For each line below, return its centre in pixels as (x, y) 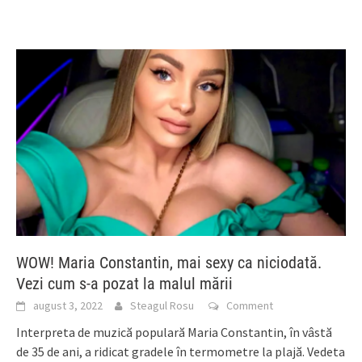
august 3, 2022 (68, 305)
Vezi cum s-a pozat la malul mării (124, 283)
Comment (250, 305)
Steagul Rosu (162, 305)
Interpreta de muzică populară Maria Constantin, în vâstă (174, 332)
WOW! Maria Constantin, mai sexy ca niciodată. (169, 262)
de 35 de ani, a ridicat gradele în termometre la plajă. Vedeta (181, 351)
